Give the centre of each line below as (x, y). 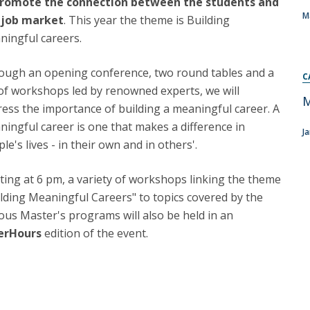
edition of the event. (96, 233)
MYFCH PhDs (58, 20)
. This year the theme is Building (147, 20)
